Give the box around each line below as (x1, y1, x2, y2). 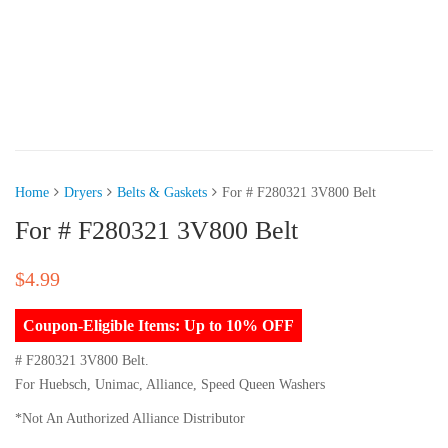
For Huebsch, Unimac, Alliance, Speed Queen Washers (15, 376, 325, 392)
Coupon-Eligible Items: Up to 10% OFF (23, 316, 294, 334)
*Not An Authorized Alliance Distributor (15, 410, 245, 426)
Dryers (64, 184, 102, 200)
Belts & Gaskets (117, 184, 207, 200)
